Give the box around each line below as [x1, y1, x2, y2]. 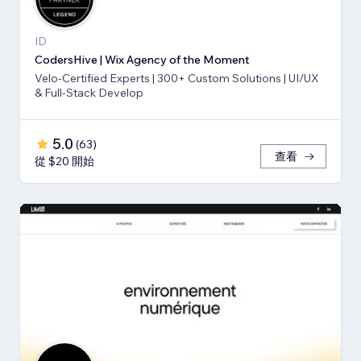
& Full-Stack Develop [35, 85, 143, 101]
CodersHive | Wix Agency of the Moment [35, 52, 250, 68]
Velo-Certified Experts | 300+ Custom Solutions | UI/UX [35, 71, 319, 86]
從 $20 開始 [35, 154, 94, 169]
